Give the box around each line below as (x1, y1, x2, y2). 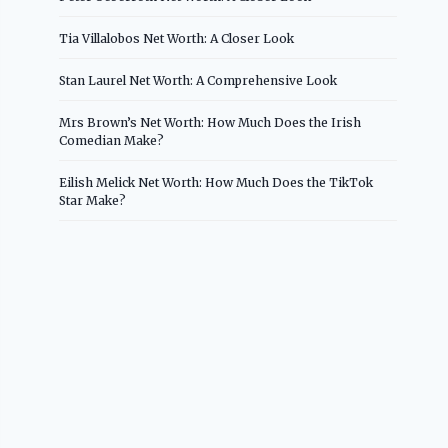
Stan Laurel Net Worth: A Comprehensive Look (59, 72, 338, 88)
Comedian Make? (59, 132, 165, 148)
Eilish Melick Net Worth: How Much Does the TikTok (59, 174, 374, 190)
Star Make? (59, 192, 127, 208)
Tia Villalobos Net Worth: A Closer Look (59, 30, 295, 46)
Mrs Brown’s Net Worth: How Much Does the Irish (59, 114, 362, 130)
